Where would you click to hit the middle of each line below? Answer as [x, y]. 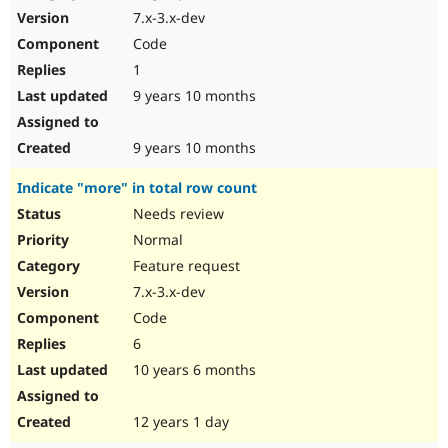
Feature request [184, 266]
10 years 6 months [192, 370]
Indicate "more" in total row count [137, 188]
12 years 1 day [179, 422]
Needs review [176, 214]
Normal [156, 240]
